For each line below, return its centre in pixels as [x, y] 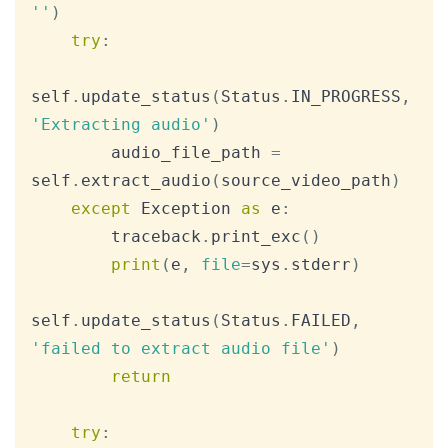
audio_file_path [191, 153]
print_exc [256, 237]
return [141, 377]
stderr [321, 265]
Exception [186, 209]
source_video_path [306, 181]
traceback [156, 237]
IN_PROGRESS [346, 97]
